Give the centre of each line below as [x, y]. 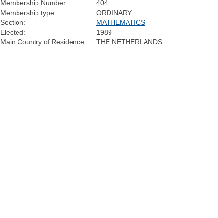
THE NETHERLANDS [129, 42]
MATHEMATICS [120, 23]
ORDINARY [114, 13]
